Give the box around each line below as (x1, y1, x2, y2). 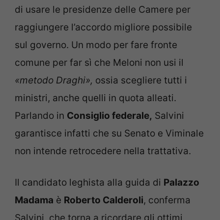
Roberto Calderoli (64, 194, 143, 206)
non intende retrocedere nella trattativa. (15, 145, 191, 157)
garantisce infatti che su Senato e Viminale (15, 127, 204, 139)
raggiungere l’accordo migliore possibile (15, 21, 192, 33)
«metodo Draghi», (15, 74, 93, 86)
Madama (15, 194, 54, 206)
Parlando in (15, 110, 67, 121)
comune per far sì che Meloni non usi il (15, 56, 184, 68)
